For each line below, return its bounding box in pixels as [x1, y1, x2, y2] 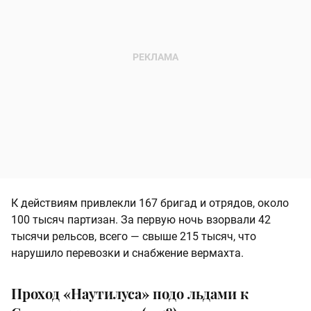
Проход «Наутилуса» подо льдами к [11, 283, 249, 303]
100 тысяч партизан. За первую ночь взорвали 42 [11, 212, 271, 226]
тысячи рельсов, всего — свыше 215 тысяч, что [11, 229, 256, 243]
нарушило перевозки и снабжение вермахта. [11, 246, 244, 260]
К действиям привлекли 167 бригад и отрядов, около [11, 196, 289, 210]
